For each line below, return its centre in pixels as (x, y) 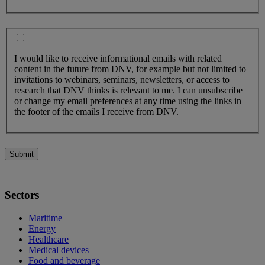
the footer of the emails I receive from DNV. (96, 112)
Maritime (45, 218)
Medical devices (59, 250)
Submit (22, 154)
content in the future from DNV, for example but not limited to (130, 69)
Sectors (22, 195)
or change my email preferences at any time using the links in (128, 101)
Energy (42, 228)
